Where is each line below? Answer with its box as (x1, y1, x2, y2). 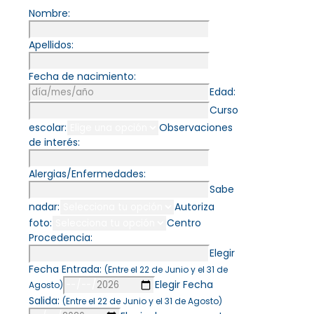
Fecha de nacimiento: (29, 69, 136, 84)
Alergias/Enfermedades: (29, 167, 146, 182)
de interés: (29, 135, 80, 150)
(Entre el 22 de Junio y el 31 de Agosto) (62, 295, 222, 308)
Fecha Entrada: (29, 262, 104, 277)
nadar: (29, 200, 60, 214)
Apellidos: (29, 38, 74, 53)
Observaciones (159, 121, 233, 135)
